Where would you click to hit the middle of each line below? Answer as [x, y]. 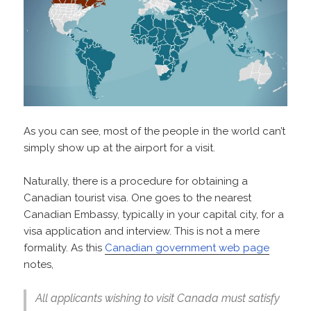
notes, [39, 265]
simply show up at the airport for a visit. [120, 148]
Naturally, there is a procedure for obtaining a [136, 182]
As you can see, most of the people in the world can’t [155, 132]
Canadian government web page [187, 248]
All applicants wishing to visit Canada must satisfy [157, 299]
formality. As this [65, 248]
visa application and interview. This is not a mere [142, 232]
